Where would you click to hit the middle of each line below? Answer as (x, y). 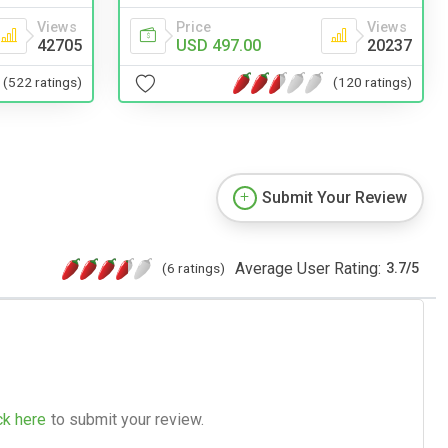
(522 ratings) (42, 82)
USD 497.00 (218, 45)
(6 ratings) (193, 267)
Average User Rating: (308, 268)
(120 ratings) (372, 82)
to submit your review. (127, 419)
